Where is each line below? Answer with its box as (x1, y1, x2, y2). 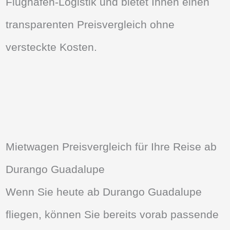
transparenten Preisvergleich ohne (6, 18, 175, 30)
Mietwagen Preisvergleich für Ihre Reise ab (6, 140, 217, 152)
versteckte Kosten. (6, 41, 98, 53)
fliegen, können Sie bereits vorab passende (6, 208, 219, 220)
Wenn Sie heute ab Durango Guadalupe (6, 185, 202, 198)
